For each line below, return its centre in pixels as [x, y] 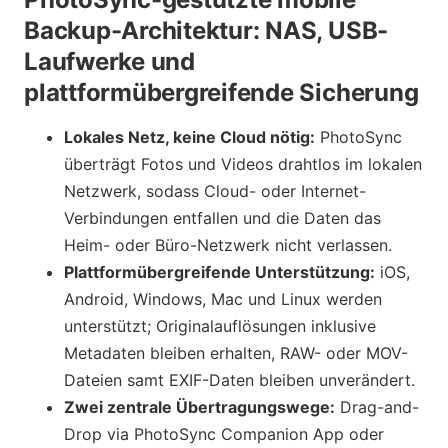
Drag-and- [377, 406]
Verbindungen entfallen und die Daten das [222, 217]
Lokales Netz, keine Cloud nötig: [189, 136]
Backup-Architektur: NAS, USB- [206, 30]
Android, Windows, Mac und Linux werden [223, 298]
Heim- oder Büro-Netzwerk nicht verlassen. [228, 244]
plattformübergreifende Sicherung [221, 92]
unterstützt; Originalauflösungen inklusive [220, 325]
